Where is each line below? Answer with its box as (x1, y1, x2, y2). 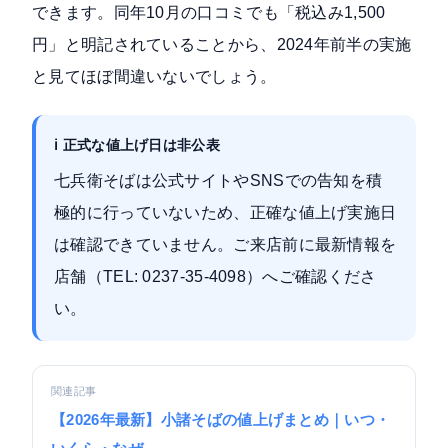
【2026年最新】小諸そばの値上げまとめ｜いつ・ (51, 412, 391, 429)
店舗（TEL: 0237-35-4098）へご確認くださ (54, 268, 377, 286)
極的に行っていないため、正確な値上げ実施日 (54, 204, 397, 222)
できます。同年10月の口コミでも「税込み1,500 (32, 4, 386, 22)
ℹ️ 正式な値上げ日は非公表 (54, 137, 220, 154)
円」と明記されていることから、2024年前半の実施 (32, 36, 412, 54)
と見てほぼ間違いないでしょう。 (32, 68, 277, 86)
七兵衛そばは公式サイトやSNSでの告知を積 (54, 172, 383, 190)
